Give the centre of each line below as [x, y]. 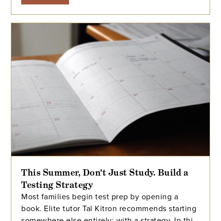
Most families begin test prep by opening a [100, 196]
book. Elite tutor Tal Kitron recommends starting [109, 208]
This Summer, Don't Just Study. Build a [105, 172]
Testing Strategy [57, 184]
